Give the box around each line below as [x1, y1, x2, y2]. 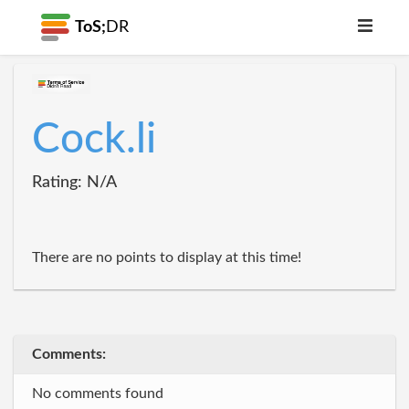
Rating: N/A [32, 173, 117, 191]
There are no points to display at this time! [32, 250, 301, 265]
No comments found [32, 385, 163, 401]
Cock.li [32, 119, 156, 161]
